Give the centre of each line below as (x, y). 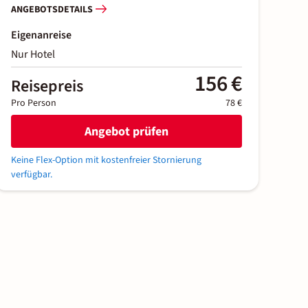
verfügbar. (32, 175)
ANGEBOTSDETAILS (52, 9)
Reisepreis (47, 87)
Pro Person (34, 103)
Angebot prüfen (126, 131)
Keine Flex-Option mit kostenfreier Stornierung (106, 161)
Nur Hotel (33, 55)
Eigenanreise (41, 35)
